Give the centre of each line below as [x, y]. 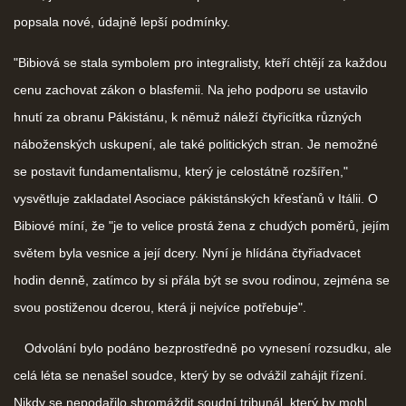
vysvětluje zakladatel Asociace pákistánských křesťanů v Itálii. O [196, 198]
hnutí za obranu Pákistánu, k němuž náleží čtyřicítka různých [188, 116]
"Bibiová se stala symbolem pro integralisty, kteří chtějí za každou [200, 62]
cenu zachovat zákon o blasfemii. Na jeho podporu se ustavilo [191, 89]
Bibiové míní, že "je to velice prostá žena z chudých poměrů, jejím [202, 225]
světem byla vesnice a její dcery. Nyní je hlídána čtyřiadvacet [187, 252]
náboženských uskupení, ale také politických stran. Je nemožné [196, 144]
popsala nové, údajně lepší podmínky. [122, 21]
